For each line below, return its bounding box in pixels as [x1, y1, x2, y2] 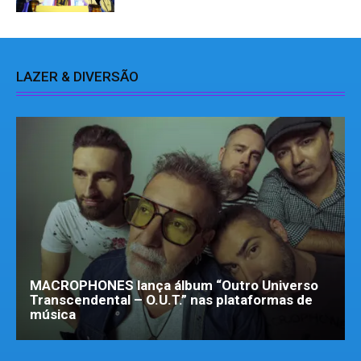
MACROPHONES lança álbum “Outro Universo [30, 277, 318, 294]
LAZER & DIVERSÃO [16, 68, 139, 85]
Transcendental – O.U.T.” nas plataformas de [30, 292, 313, 309]
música [30, 306, 76, 323]
